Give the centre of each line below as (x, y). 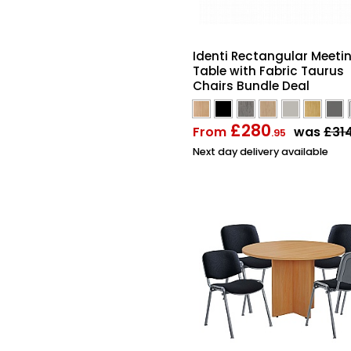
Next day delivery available (261, 151)
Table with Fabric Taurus (268, 71)
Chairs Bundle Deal (251, 85)
